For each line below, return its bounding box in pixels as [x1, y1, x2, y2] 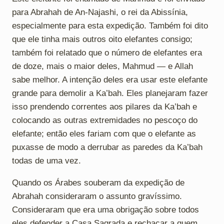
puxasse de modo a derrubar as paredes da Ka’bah [12, 142, 202, 152]
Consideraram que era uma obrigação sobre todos [12, 204, 199, 214]
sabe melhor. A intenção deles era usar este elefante [12, 74, 207, 84]
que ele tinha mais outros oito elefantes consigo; [12, 34, 192, 44]
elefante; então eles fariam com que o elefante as [12, 128, 196, 138]
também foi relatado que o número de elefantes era [12, 47, 202, 57]
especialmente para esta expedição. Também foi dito [12, 20, 208, 30]
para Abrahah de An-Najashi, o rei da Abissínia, [12, 7, 188, 17]
